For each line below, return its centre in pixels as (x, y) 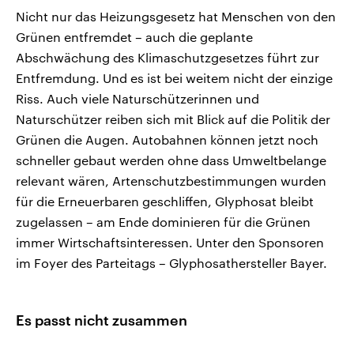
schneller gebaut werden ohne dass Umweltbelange (171, 160)
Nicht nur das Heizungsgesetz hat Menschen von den (176, 16)
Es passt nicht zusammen (102, 320)
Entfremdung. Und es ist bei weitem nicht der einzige (174, 77)
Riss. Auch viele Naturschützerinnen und (137, 98)
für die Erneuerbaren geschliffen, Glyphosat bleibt (165, 201)
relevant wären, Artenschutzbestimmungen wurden (171, 180)
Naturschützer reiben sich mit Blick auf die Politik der (173, 119)
